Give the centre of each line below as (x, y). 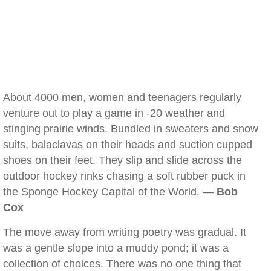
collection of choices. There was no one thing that (122, 264)
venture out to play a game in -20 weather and (114, 113)
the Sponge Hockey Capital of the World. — (110, 192)
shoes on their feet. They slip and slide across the (122, 160)
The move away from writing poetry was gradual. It (125, 232)
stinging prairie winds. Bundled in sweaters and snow (131, 129)
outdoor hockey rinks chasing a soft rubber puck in (124, 176)
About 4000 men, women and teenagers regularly (122, 97)
